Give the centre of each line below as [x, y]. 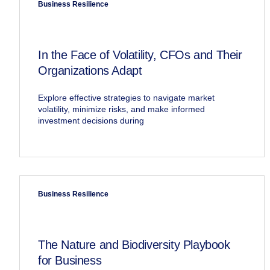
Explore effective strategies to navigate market [126, 98]
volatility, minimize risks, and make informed [121, 109]
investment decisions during [91, 121]
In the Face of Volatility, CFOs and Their [140, 55]
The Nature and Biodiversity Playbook [134, 245]
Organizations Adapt [90, 71]
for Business [70, 261]
